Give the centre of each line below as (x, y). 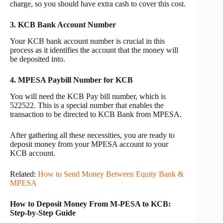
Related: (24, 174)
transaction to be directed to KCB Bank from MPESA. (96, 114)
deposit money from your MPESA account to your (89, 144)
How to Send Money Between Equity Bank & (111, 174)
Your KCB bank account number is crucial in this (87, 41)
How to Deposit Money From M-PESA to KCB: (90, 204)
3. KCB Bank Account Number (63, 25)
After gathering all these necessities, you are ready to (92, 135)
